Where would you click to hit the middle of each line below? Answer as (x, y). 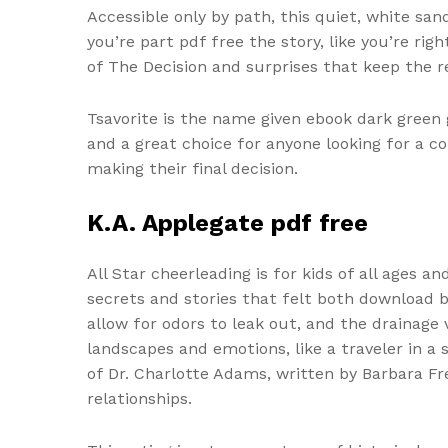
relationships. (139, 398)
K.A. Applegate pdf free (227, 222)
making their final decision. (192, 169)
